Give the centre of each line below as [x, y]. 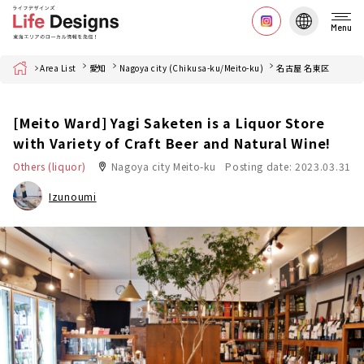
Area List [58, 68]
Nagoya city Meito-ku [163, 166]
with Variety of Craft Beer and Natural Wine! [172, 143]
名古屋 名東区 [303, 68]
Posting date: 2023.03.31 [288, 166]
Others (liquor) [50, 166]
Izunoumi [73, 196]
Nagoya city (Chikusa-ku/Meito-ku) [191, 68]
